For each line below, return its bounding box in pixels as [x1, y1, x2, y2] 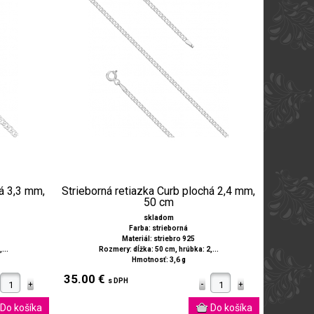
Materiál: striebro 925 [122, 235, 195, 243]
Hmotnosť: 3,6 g [131, 256, 186, 264]
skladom [143, 214, 174, 222]
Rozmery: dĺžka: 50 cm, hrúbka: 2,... [98, 245, 219, 254]
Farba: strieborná [129, 224, 188, 233]
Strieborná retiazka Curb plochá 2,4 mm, [62, 184, 255, 198]
